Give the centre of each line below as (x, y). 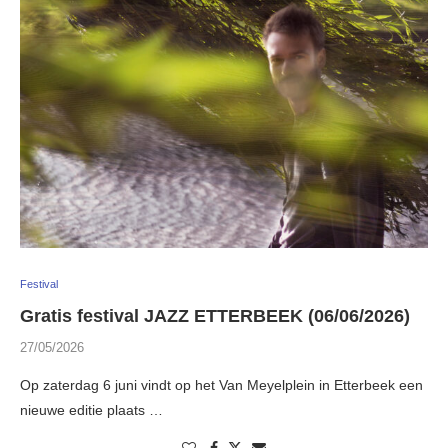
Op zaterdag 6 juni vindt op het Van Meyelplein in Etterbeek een (221, 385)
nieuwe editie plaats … (91, 410)
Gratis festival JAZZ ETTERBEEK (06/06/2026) (215, 316)
